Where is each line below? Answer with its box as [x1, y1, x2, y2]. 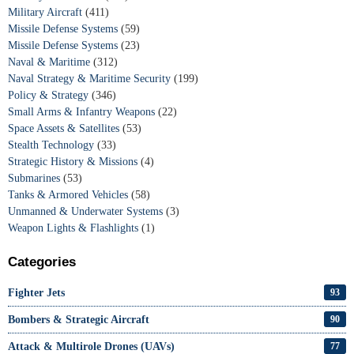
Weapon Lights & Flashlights [8, 221, 141, 234]
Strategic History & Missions [8, 155, 141, 168]
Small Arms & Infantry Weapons [8, 105, 158, 118]
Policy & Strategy [8, 88, 92, 101]
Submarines [8, 171, 63, 184]
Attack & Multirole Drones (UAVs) [8, 340, 175, 352]
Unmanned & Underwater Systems [8, 205, 166, 217]
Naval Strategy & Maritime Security [8, 72, 174, 85]
